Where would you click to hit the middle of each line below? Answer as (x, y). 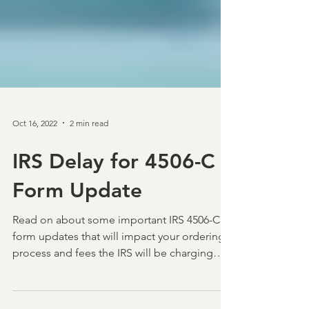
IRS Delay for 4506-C (114, 186)
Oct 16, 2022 (35, 148)
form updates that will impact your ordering (119, 261)
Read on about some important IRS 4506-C (116, 245)
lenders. (32, 294)
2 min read (89, 148)
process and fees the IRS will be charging (113, 278)
